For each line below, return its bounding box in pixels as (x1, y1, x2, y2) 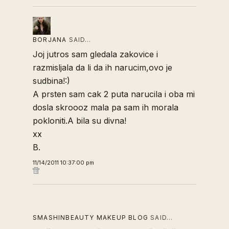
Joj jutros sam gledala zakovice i (33, 49, 158, 59)
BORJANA (33, 36, 67, 43)
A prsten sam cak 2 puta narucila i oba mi (33, 89, 195, 99)
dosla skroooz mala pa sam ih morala (33, 102, 178, 112)
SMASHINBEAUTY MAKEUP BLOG (33, 214, 148, 221)
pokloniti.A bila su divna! (33, 116, 126, 126)
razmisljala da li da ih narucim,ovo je (33, 62, 172, 73)
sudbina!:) (33, 76, 70, 86)
